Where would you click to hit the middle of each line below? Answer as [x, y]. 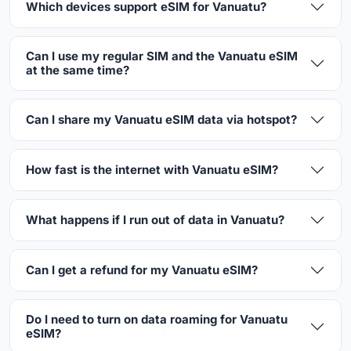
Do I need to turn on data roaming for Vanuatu [157, 319]
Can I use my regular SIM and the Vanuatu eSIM [162, 56]
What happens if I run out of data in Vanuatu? [155, 219]
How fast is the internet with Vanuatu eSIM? [152, 169]
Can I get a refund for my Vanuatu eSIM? [142, 270]
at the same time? [78, 70]
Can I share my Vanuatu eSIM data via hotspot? [161, 119]
